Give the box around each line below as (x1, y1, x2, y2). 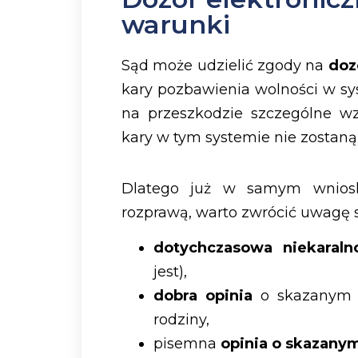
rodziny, (153, 311, 209, 329)
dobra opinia (153, 287, 253, 305)
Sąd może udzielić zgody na (121, 56, 328, 74)
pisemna (153, 335, 221, 353)
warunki (121, 8, 230, 40)
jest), (153, 263, 187, 281)
